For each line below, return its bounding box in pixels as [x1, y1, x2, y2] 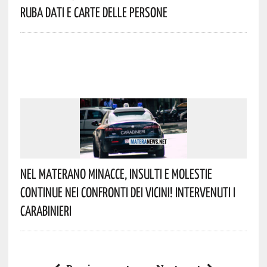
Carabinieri [20, 201, 72, 219]
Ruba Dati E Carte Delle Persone [20, 3, 167, 20]
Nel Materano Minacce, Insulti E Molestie [20, 164, 212, 182]
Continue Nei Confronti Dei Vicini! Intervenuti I [20, 183, 235, 200]
